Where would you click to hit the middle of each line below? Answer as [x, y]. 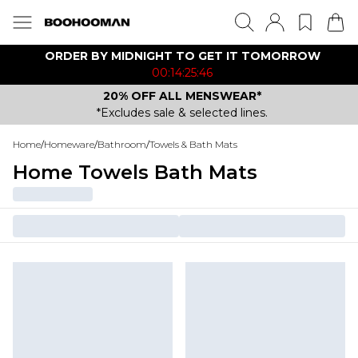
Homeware [69, 144]
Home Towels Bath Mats [135, 172]
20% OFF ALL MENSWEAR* [182, 96]
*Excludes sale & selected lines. [182, 113]
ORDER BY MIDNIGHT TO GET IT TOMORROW [182, 56]
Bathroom [122, 144]
